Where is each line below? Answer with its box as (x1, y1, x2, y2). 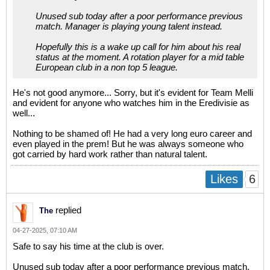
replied (53, 205, 81, 216)
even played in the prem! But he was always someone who (13, 139, 243, 149)
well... (13, 108, 35, 118)
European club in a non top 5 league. (36, 62, 178, 72)
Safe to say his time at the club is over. (13, 241, 164, 252)
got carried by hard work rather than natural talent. (13, 149, 207, 159)
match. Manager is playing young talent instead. (36, 21, 222, 31)
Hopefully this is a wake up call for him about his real (36, 42, 240, 52)
